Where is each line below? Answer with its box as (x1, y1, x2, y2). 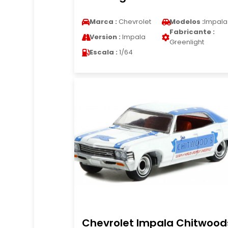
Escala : (89, 47, 118, 57)
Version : (89, 32, 121, 42)
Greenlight (169, 37, 204, 47)
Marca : (89, 17, 117, 26)
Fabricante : (169, 27, 215, 37)
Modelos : (169, 17, 204, 26)
